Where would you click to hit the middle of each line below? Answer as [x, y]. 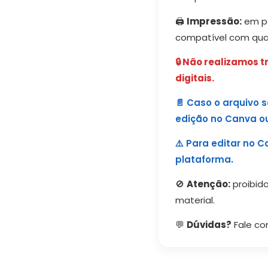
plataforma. [204, 160]
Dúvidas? [209, 225]
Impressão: [214, 22]
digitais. [194, 78]
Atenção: [208, 184]
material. [195, 200]
